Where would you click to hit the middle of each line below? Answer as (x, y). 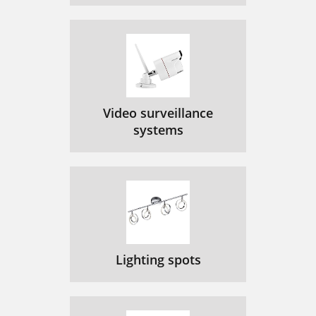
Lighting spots (158, 260)
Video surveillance (158, 113)
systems (158, 130)
